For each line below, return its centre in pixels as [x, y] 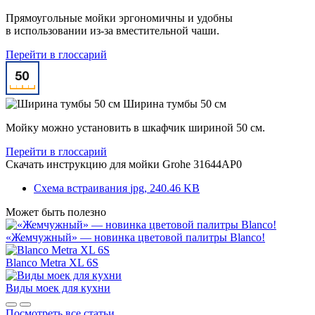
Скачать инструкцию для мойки [84, 164]
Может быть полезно [56, 212]
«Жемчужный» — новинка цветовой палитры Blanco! [135, 237]
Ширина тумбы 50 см [175, 103]
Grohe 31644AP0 [202, 164]
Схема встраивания [81, 188]
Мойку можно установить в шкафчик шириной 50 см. [135, 127]
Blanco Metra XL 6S [52, 262]
